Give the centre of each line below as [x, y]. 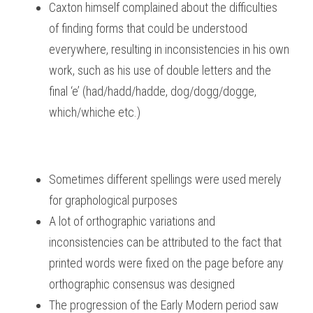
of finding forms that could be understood [148, 28]
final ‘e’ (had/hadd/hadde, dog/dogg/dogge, [153, 91]
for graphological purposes [113, 200]
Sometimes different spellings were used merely [165, 179]
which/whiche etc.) [95, 112]
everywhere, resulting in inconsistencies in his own [169, 49]
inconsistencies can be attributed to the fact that [165, 242]
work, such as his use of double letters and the [160, 70]
